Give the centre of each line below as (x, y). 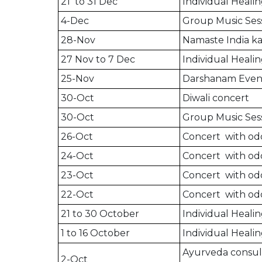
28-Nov (78, 40)
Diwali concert (217, 98)
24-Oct (77, 156)
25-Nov (77, 79)
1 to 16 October (95, 233)
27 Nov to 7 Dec (99, 60)
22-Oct (77, 195)
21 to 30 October (100, 214)
